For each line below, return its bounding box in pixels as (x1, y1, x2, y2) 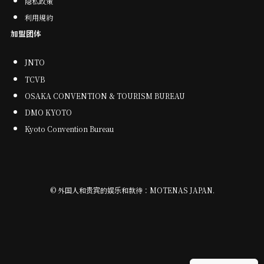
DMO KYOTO (25, 107, 72, 117)
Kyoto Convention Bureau (25, 123, 114, 134)
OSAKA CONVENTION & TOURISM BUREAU (25, 90, 186, 101)
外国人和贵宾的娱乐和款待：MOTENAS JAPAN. (55, 185, 214, 196)
